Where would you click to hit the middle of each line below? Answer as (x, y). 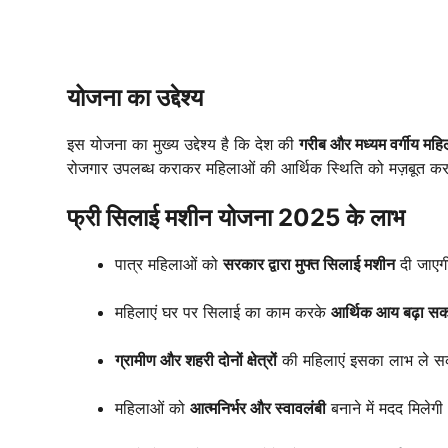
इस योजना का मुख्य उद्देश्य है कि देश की (183, 144)
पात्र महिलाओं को (169, 264)
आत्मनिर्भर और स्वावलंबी (258, 408)
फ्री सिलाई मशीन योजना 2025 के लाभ (236, 218)
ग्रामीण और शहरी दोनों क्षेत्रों (196, 360)
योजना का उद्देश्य (135, 98)
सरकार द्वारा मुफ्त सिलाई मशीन (309, 264)
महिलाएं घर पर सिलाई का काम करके (223, 312)
